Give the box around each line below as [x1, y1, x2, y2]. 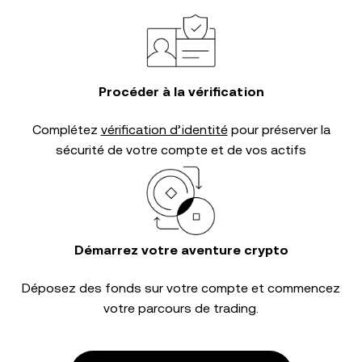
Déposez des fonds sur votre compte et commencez [22, 280, 340, 296]
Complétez [32, 122, 101, 137]
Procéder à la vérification [98, 84, 264, 99]
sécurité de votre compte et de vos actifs [56, 142, 306, 158]
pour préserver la [227, 122, 330, 137]
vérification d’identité [100, 122, 228, 137]
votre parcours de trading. [103, 301, 259, 316]
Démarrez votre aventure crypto [74, 242, 288, 258]
